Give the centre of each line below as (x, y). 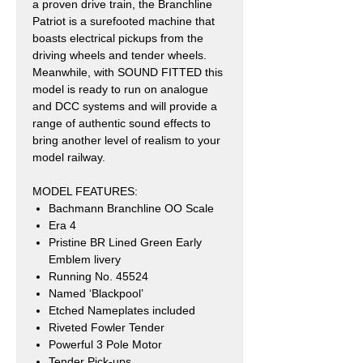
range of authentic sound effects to (122, 123)
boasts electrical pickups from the (118, 38)
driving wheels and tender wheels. (120, 55)
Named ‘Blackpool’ (96, 293)
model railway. (69, 157)
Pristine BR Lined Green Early (125, 242)
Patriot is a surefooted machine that (124, 21)
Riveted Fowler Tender (107, 327)
